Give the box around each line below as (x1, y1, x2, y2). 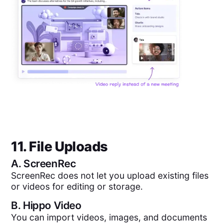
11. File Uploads (11, 138, 108, 155)
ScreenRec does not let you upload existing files (11, 170, 209, 181)
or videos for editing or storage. (11, 181, 143, 192)
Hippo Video (23, 199, 82, 212)
